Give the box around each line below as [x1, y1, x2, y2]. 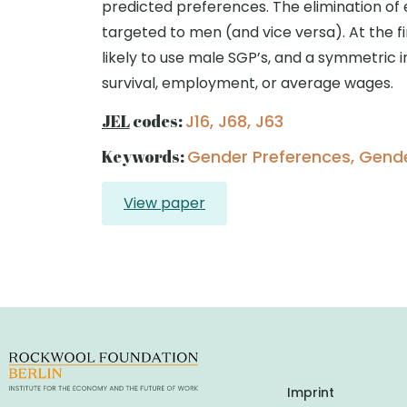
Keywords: [102, 145, 187, 167]
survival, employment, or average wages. [102, 73, 393, 94]
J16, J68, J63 [184, 110, 283, 133]
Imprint [287, 382, 334, 402]
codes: [129, 110, 185, 132]
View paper [124, 193, 205, 213]
